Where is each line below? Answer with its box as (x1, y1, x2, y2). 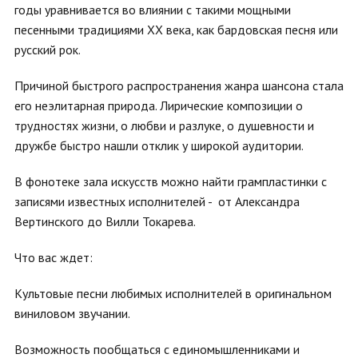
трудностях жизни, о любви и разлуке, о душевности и (14, 117, 314, 133)
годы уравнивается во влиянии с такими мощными (14, 2, 291, 18)
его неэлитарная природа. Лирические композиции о (14, 97, 303, 113)
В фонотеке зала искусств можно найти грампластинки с (14, 173, 327, 189)
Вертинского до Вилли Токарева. (14, 213, 196, 229)
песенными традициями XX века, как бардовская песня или (14, 22, 338, 38)
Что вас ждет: (14, 249, 93, 265)
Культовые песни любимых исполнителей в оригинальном (14, 285, 332, 301)
